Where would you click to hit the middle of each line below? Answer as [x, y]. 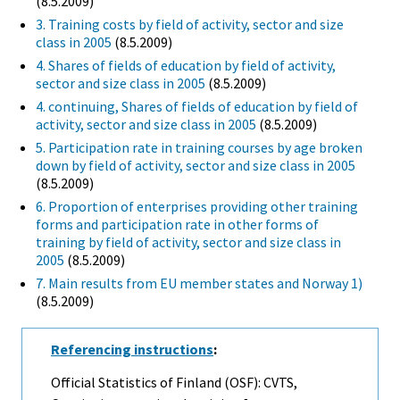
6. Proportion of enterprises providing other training [197, 207]
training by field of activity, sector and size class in [188, 242]
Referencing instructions [132, 350]
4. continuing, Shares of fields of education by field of [197, 107]
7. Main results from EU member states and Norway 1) [199, 283]
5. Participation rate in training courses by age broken [199, 148]
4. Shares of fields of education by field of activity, [186, 66]
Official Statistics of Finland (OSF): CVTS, [174, 383]
